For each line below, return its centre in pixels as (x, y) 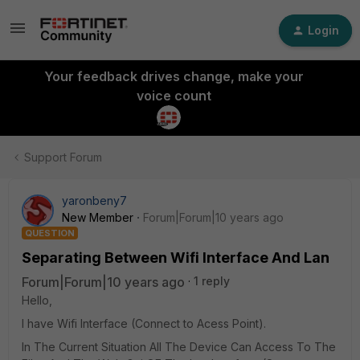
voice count (174, 96)
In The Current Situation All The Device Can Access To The (179, 347)
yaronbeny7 (94, 200)
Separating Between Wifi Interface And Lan (176, 258)
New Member (98, 217)
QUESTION (50, 233)
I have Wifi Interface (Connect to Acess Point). (144, 323)
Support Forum (63, 157)
